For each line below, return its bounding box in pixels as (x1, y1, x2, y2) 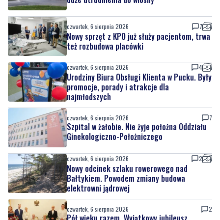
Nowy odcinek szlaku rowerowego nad (67, 162, 188, 174)
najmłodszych (67, 90, 111, 103)
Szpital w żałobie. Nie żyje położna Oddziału (67, 120, 207, 133)
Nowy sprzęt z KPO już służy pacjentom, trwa (67, 30, 210, 42)
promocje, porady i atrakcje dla (67, 81, 169, 93)
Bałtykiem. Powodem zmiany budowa (67, 172, 185, 184)
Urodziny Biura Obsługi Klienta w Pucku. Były (67, 71, 212, 83)
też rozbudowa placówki (67, 40, 143, 52)
